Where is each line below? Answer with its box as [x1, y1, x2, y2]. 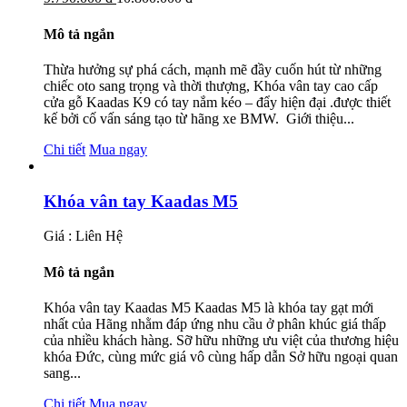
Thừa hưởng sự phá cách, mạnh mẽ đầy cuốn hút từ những [44, 61, 382, 77]
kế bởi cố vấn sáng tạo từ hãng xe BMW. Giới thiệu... [44, 110, 354, 126]
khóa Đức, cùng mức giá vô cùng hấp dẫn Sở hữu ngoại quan [44, 348, 398, 364]
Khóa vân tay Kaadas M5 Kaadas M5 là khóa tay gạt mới [44, 299, 373, 315]
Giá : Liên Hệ [44, 228, 123, 244]
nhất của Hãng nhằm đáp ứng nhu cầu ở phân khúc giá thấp [44, 315, 386, 332]
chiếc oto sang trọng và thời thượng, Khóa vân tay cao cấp [44, 77, 378, 94]
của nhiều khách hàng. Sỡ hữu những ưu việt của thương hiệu [44, 332, 399, 348]
